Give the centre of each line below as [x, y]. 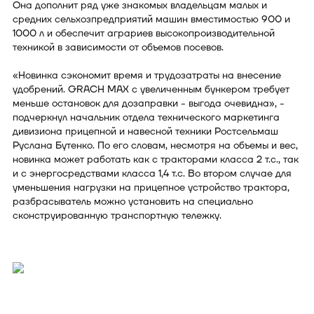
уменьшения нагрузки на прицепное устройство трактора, [151, 187]
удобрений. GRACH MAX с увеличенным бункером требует [151, 89]
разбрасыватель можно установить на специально [133, 201]
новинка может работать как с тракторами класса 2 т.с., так [156, 159]
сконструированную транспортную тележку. [117, 215]
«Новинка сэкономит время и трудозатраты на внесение [147, 75]
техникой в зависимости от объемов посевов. [118, 47]
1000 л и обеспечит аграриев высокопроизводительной [144, 33]
